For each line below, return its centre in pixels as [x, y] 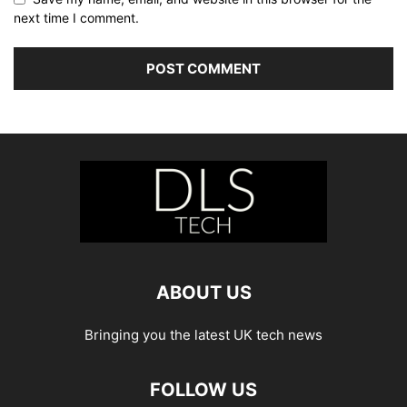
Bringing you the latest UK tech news [203, 334]
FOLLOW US [203, 389]
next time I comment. [76, 17]
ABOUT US [203, 292]
